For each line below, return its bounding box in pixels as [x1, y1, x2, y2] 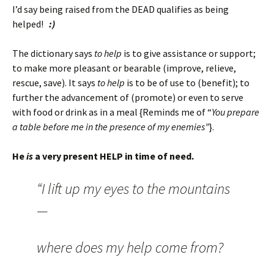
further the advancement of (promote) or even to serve [12, 91, 243, 103]
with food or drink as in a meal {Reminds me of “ [12, 106, 212, 118]
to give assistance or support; [132, 47, 256, 59]
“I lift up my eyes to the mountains [37, 179, 230, 198]
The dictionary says [12, 47, 94, 59]
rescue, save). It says [12, 76, 97, 89]
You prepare [212, 106, 259, 118]
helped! [12, 18, 49, 30]
